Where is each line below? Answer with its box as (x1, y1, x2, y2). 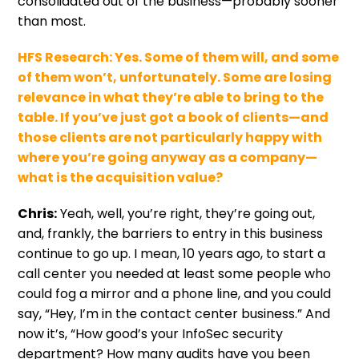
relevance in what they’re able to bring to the (18, 87, 325, 107)
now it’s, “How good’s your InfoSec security (18, 324, 284, 343)
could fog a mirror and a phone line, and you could (18, 284, 332, 303)
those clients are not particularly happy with (18, 127, 323, 147)
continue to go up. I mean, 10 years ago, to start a (18, 244, 326, 263)
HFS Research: (18, 47, 115, 67)
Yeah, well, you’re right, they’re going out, (57, 204, 316, 223)
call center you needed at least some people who (18, 264, 332, 283)
